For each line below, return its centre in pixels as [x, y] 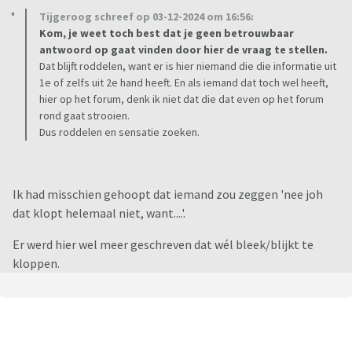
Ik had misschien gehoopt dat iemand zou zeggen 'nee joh [168, 194]
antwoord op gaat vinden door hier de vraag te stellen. [183, 50]
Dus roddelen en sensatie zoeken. [119, 132]
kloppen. [36, 264]
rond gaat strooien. [84, 116]
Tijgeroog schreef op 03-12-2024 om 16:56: [147, 17]
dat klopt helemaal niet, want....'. [99, 213]
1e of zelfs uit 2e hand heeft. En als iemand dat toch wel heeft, [184, 83]
